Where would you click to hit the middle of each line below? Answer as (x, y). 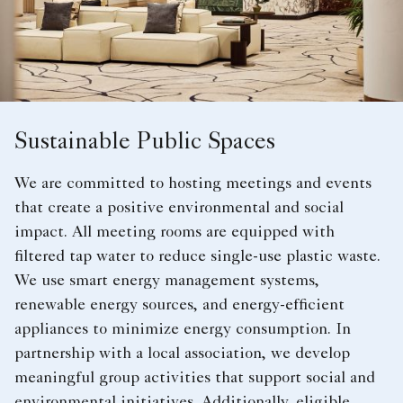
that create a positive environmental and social (179, 209)
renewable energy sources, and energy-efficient (179, 306)
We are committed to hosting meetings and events (193, 185)
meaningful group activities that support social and (195, 379)
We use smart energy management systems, (167, 282)
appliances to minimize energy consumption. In (183, 331)
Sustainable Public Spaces (145, 144)
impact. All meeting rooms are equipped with (175, 233)
